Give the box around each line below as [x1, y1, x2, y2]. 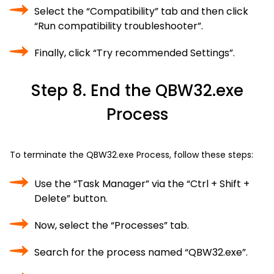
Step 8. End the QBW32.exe [31, 80, 243, 102]
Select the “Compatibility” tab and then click [34, 4, 248, 18]
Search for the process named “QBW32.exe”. [34, 245, 248, 259]
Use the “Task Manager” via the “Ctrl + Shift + [34, 177, 250, 191]
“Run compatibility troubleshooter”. [34, 19, 203, 33]
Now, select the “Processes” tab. [34, 218, 189, 232]
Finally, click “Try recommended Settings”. [34, 46, 235, 60]
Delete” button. [34, 191, 108, 206]
